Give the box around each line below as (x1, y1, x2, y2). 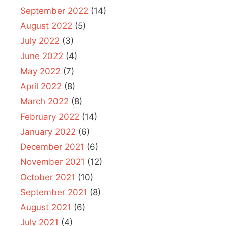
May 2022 (20, 66, 61, 77)
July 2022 (20, 36, 60, 46)
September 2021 (20, 187, 87, 198)
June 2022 (20, 51, 63, 62)
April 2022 (20, 81, 62, 92)
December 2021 (20, 142, 84, 152)
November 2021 (20, 157, 85, 167)
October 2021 (20, 172, 75, 183)
